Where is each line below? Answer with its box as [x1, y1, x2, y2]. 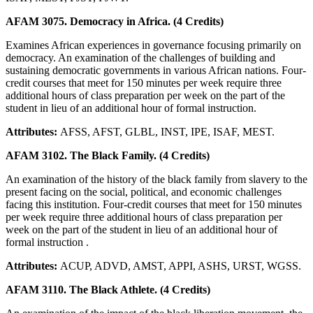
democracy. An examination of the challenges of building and [6, 51, 275, 64]
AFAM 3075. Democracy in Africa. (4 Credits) [6, 15, 224, 27]
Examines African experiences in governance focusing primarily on [6, 38, 301, 51]
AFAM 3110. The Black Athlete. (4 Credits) [6, 283, 210, 296]
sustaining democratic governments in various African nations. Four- [6, 64, 306, 76]
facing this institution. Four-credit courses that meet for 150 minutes [6, 198, 302, 210]
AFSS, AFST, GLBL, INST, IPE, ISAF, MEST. [60, 125, 275, 138]
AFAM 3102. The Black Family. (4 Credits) [6, 149, 210, 161]
